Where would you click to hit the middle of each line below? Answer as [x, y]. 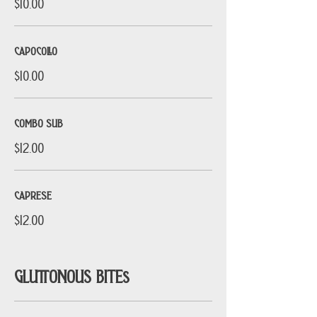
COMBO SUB [39, 122]
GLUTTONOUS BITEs [72, 275]
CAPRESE [33, 195]
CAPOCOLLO [36, 50]
